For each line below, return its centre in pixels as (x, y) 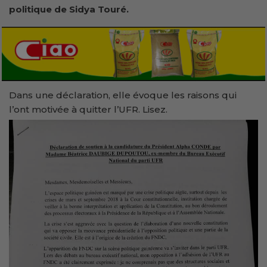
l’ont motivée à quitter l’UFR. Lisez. (88, 109)
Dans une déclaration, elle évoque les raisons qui (123, 95)
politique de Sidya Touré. (69, 9)
